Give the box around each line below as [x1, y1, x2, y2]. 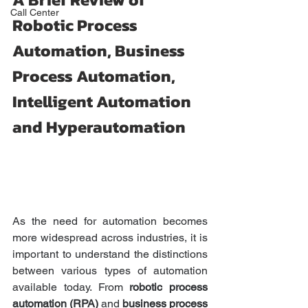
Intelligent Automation [12, 89, 195, 113]
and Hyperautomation [12, 115, 186, 139]
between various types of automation [12, 264, 208, 278]
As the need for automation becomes [12, 214, 208, 228]
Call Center [10, 7, 59, 18]
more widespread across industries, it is [12, 231, 208, 245]
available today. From [12, 280, 130, 294]
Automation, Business [12, 38, 188, 63]
